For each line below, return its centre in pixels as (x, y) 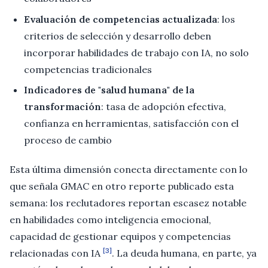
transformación (63, 106)
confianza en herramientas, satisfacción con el (131, 123)
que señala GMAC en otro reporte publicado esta (122, 186)
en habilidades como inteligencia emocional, (110, 219)
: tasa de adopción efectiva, (164, 106)
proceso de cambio (68, 140)
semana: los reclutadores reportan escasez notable (128, 202)
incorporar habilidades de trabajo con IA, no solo (136, 52)
